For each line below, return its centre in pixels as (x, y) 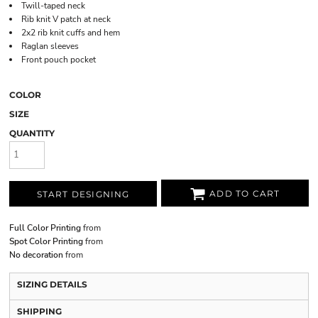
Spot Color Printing (46, 241)
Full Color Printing (45, 227)
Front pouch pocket (59, 60)
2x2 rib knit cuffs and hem (71, 33)
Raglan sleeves (50, 46)
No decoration (36, 254)
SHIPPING (39, 311)
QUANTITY (32, 133)
